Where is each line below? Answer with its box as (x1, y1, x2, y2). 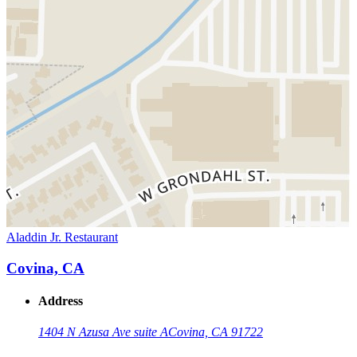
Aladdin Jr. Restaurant (6, 230, 118, 245)
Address (38, 294, 83, 308)
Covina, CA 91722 (168, 325, 263, 339)
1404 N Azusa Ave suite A (38, 325, 168, 339)
